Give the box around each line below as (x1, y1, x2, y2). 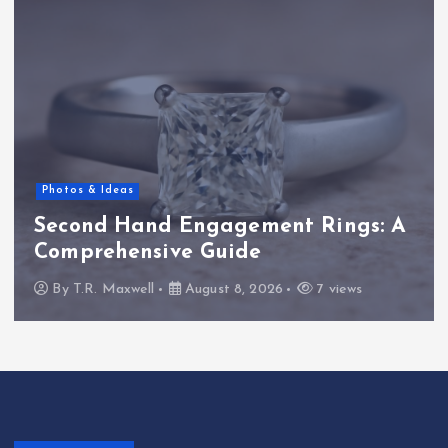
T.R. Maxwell (72, 282, 155, 298)
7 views (313, 282, 363, 298)
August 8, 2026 (180, 282, 283, 298)
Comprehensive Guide (34, 241, 261, 263)
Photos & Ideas (41, 185, 134, 197)
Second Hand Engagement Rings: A (34, 215, 407, 237)
